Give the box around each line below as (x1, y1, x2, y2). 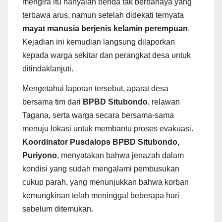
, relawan (148, 97, 180, 106)
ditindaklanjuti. (22, 64, 73, 73)
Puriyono (22, 151, 57, 160)
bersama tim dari (22, 97, 83, 106)
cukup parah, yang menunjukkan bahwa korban (22, 177, 189, 186)
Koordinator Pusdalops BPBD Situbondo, (22, 137, 179, 146)
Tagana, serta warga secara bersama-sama (22, 111, 174, 119)
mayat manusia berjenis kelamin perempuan (22, 24, 188, 33)
